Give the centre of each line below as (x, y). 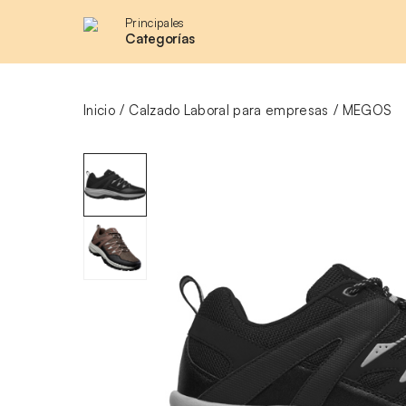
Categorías (160, 39)
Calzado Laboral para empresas (229, 110)
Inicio (99, 110)
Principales (155, 23)
